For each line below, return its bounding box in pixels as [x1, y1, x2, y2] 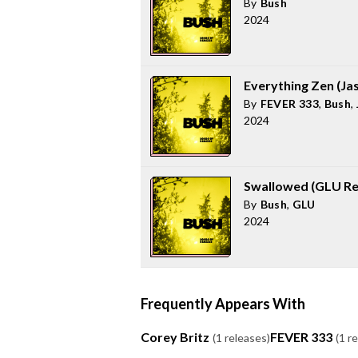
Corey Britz [141, 329, 209, 344]
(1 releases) [213, 331, 270, 344]
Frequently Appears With [141, 295, 305, 312]
